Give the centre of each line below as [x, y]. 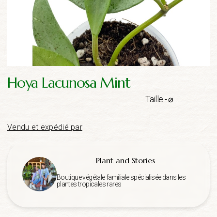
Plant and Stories [126, 160]
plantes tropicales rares [89, 184]
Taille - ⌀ [159, 99]
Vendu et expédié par [45, 127]
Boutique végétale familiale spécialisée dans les [121, 177]
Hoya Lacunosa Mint [69, 82]
